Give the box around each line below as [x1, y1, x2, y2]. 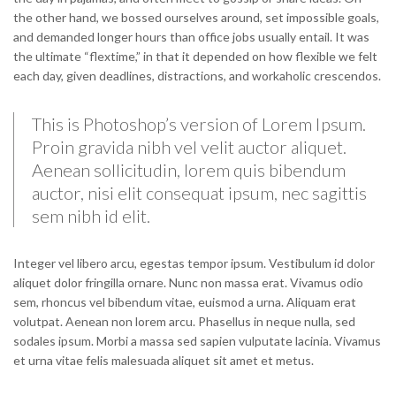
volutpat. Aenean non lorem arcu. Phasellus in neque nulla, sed [13, 314, 355, 330]
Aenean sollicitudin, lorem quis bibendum [32, 159, 346, 181]
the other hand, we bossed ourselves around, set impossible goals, [13, 10, 379, 26]
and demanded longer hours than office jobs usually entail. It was [13, 29, 369, 45]
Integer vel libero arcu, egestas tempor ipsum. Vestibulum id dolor [13, 255, 375, 271]
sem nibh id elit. [32, 205, 150, 227]
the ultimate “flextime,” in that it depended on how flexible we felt [13, 49, 377, 65]
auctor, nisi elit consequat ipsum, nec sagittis [32, 182, 367, 204]
